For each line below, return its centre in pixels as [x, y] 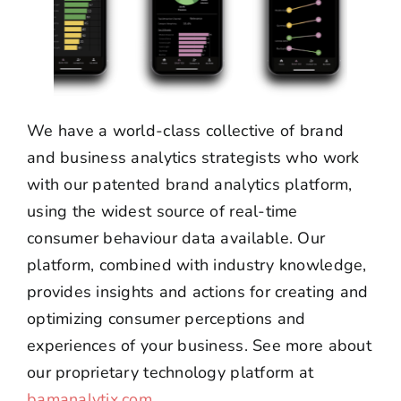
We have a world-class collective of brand [185, 130]
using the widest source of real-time [162, 211]
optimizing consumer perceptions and [166, 318]
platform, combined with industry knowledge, [196, 264]
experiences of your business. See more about [199, 345]
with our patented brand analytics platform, [189, 184]
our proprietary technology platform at [170, 372]
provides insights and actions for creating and [197, 291]
